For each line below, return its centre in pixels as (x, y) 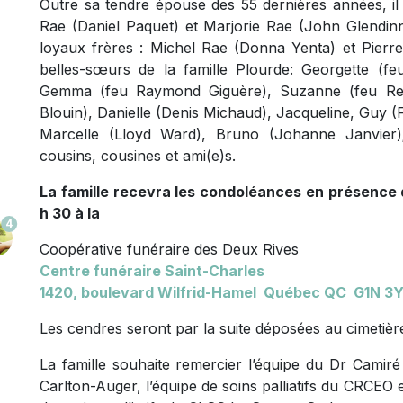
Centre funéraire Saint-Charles (152, 271)
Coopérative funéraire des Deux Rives (169, 249)
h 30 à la (70, 213)
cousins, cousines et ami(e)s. (138, 156)
